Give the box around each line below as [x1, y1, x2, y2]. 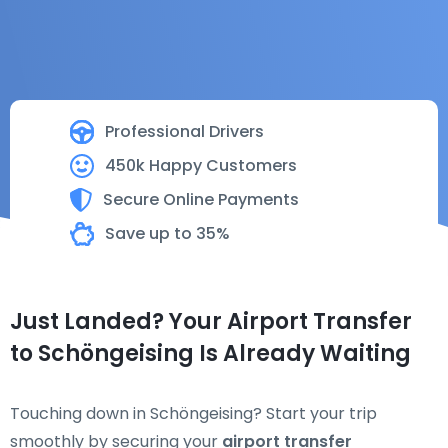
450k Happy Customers [105, 154, 297, 177]
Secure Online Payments [103, 188, 299, 211]
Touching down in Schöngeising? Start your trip [10, 402, 377, 425]
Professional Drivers [105, 120, 264, 143]
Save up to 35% [105, 222, 230, 245]
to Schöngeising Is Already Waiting [10, 338, 411, 369]
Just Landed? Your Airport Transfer [10, 306, 412, 337]
